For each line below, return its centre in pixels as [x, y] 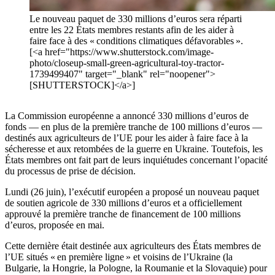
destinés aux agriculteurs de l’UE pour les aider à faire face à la [126, 138]
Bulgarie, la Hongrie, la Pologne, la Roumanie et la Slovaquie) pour [136, 268]
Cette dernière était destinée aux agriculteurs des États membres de [133, 246]
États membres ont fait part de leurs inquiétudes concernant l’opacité [136, 160]
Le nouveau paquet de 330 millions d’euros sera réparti [136, 19]
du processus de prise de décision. [70, 171]
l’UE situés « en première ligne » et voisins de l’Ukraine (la [119, 257]
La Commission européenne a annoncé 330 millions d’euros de [127, 116]
